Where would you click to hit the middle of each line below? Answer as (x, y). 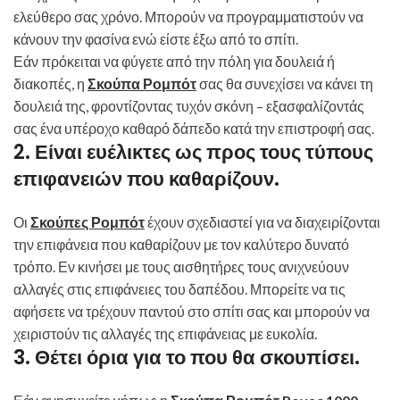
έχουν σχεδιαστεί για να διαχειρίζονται (262, 222)
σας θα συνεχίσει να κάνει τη (285, 84)
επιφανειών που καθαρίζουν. (146, 179)
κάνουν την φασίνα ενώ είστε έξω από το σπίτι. (157, 39)
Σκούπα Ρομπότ (142, 84)
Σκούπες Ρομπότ (87, 222)
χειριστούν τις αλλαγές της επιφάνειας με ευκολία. (165, 334)
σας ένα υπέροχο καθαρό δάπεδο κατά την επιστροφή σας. (194, 129)
